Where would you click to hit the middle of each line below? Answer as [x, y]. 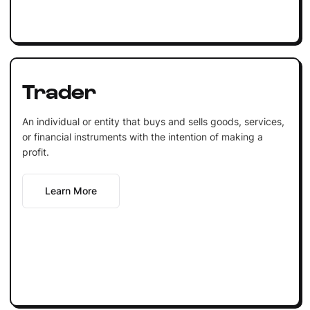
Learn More [71, 190]
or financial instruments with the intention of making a [142, 136]
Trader [59, 90]
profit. [35, 152]
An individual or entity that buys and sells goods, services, [153, 121]
